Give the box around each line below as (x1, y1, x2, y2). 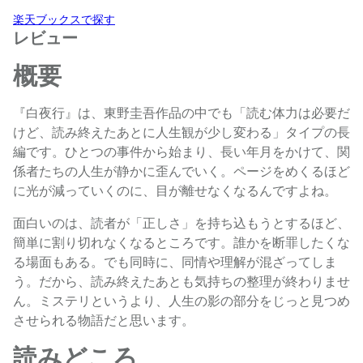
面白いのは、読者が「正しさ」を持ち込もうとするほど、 (13, 214, 350, 232)
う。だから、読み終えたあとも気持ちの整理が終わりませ (13, 272, 350, 290)
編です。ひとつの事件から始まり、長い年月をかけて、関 (13, 143, 350, 160)
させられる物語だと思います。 (13, 311, 194, 329)
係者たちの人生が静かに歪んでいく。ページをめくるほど (13, 162, 350, 180)
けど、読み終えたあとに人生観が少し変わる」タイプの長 (13, 123, 350, 141)
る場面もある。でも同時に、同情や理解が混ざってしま (13, 253, 337, 271)
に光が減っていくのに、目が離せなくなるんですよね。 (13, 181, 337, 199)
